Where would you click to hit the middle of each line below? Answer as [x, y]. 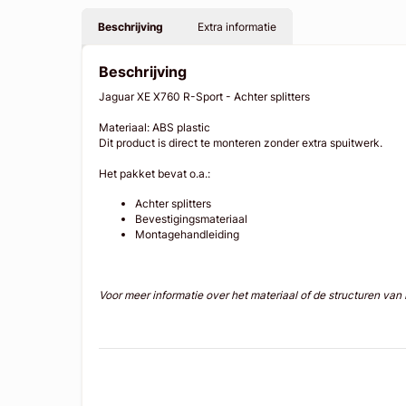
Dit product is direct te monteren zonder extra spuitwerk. [242, 143]
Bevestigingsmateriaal [192, 219]
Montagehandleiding [188, 235]
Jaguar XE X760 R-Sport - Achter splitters [206, 97]
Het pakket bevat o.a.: [155, 174]
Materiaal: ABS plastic [156, 128]
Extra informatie [237, 26]
